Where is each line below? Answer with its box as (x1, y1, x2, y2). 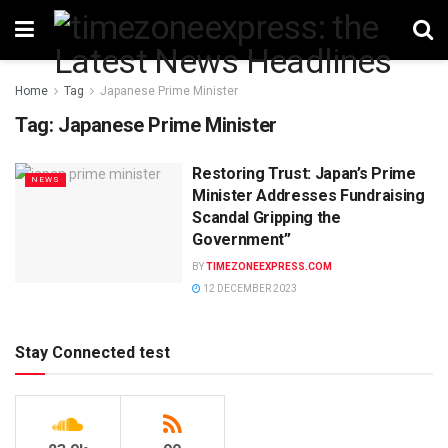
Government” (192, 230, 291, 249)
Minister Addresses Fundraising (192, 186, 425, 205)
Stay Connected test (15, 343, 170, 362)
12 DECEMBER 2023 (201, 283, 298, 294)
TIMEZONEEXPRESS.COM (206, 261, 333, 272)
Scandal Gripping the (192, 208, 341, 227)
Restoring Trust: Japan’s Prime (192, 164, 416, 183)
